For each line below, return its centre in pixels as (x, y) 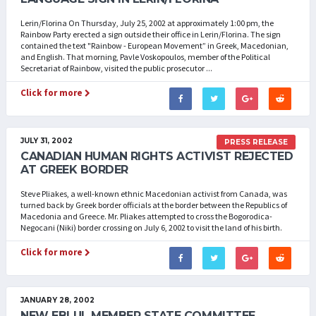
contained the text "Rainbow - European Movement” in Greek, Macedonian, (154, 45)
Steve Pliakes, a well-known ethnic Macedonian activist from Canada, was (154, 194)
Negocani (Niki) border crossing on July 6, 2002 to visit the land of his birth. (151, 227)
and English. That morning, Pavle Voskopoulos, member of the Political (145, 57)
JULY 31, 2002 (47, 141)
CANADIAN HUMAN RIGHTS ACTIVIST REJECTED (157, 156)
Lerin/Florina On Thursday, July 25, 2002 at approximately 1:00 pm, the (147, 23)
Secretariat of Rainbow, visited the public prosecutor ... (116, 68)
